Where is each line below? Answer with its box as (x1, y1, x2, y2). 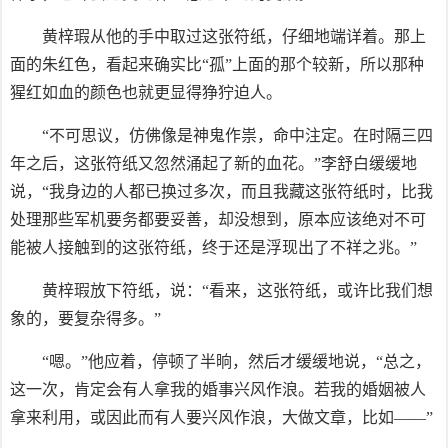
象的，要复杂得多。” (10, 310, 161, 327)
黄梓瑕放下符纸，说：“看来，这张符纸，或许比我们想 (42, 282, 433, 299)
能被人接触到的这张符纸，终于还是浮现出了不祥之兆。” (10, 239, 417, 256)
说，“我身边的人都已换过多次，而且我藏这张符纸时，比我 (10, 183, 433, 200)
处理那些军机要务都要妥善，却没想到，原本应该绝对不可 (10, 211, 426, 228)
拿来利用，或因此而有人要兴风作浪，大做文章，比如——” (10, 409, 433, 426)
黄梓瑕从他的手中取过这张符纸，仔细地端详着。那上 (42, 28, 426, 45)
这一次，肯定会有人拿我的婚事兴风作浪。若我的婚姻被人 (10, 381, 426, 398)
